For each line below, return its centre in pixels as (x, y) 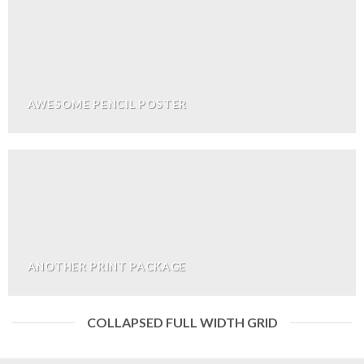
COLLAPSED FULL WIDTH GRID (182, 323)
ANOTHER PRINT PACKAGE (107, 266)
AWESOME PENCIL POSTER (107, 104)
